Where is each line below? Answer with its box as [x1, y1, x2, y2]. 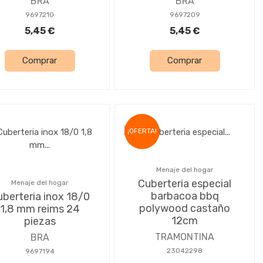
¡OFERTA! [127, 127, 157, 136]
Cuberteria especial [138, 177, 231, 190]
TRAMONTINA [155, 231, 214, 242]
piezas [23, 214, 56, 228]
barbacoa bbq [150, 189, 219, 203]
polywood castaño [139, 201, 230, 215]
